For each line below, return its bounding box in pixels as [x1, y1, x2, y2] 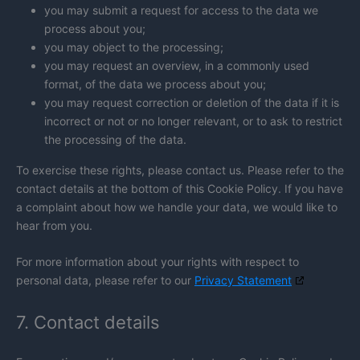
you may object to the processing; [44, 39, 223, 54]
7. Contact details [16, 311, 160, 333]
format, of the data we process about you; [44, 76, 266, 91]
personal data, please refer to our [16, 273, 194, 288]
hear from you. [16, 218, 92, 232]
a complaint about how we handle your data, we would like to [16, 199, 337, 214]
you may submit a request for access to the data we [44, 2, 318, 17]
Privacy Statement [194, 273, 292, 288]
